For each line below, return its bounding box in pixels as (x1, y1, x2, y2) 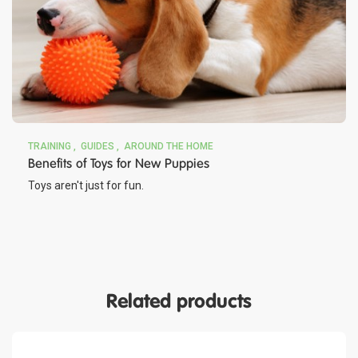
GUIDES (81, 140, 114, 152)
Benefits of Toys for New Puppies (28, 155, 209, 171)
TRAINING (28, 140, 71, 152)
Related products (106, 288, 252, 312)
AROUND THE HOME (124, 140, 213, 152)
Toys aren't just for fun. (28, 178, 144, 192)
